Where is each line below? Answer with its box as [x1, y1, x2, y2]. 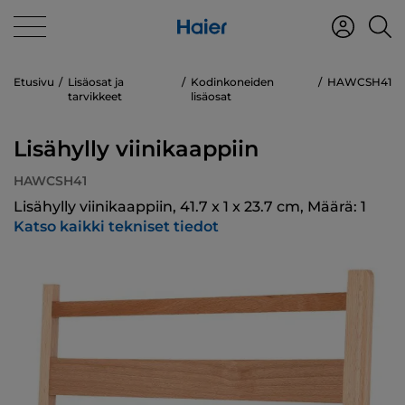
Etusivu [14, 75, 54, 89]
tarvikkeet [68, 89, 122, 103]
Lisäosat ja [68, 75, 124, 89]
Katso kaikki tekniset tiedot [14, 218, 219, 235]
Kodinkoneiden [191, 75, 275, 89]
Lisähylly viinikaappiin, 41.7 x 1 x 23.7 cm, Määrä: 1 [14, 198, 366, 215]
